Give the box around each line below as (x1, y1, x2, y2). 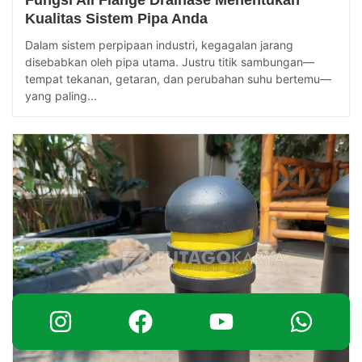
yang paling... (25, 89, 97, 103)
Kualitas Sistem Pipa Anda (25, 11, 208, 27)
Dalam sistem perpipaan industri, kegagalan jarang (25, 38, 293, 53)
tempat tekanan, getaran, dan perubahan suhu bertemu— (25, 72, 331, 86)
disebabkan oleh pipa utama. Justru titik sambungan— (25, 55, 314, 69)
